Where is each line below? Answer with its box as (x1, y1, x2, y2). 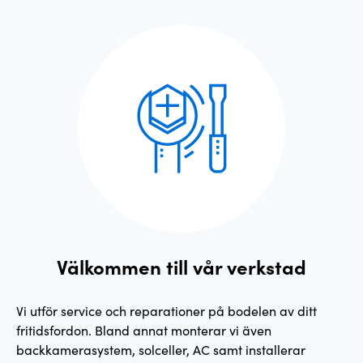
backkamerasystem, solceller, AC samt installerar (16, 340, 305, 358)
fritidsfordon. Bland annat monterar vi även (16, 321, 271, 339)
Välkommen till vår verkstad (57, 253, 306, 280)
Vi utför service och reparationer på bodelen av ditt (16, 301, 317, 319)
